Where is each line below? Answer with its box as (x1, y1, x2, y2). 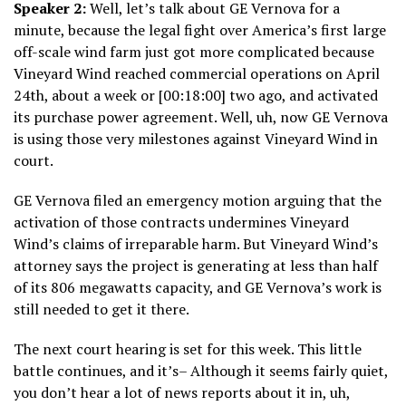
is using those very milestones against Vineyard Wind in (14, 129, 378, 150)
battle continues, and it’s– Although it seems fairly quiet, (14, 361, 388, 382)
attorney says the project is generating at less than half (14, 256, 378, 276)
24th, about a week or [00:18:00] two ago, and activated (14, 85, 378, 106)
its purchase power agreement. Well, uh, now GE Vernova (14, 107, 388, 128)
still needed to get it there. (14, 299, 189, 320)
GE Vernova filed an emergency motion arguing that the (14, 190, 382, 211)
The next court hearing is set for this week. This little (14, 339, 362, 360)
